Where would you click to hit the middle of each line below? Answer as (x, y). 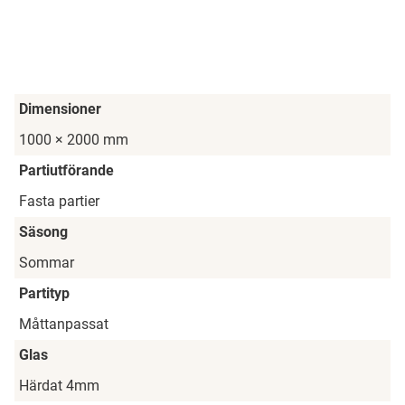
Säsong (43, 232)
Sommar (47, 263)
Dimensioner (60, 109)
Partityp (44, 294)
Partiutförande (66, 171)
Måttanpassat (64, 325)
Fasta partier (59, 202)
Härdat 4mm (59, 386)
